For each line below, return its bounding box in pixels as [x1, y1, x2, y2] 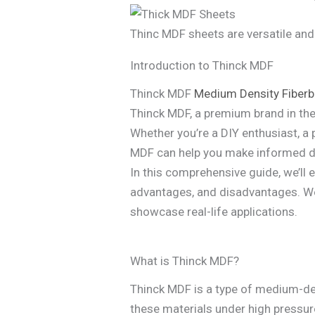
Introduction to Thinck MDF [130, 58, 274, 73]
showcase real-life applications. [130, 205, 298, 219]
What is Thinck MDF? [130, 254, 240, 269]
